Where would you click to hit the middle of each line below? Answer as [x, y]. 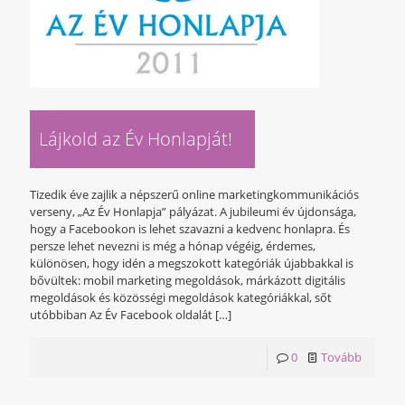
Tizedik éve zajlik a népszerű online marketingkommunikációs [194, 195]
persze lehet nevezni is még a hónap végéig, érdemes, [173, 246]
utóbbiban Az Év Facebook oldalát [121, 315]
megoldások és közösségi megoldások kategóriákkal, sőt [181, 298]
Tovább [341, 358]
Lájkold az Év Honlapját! [136, 139]
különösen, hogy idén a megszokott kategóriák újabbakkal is [192, 264]
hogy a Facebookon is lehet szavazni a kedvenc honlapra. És [190, 229]
